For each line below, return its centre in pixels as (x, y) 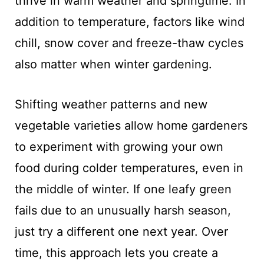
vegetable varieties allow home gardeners (131, 125)
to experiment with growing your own (119, 146)
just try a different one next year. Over (121, 231)
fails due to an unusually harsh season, (123, 210)
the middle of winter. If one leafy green (123, 189)
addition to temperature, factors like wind (129, 22)
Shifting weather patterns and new (111, 104)
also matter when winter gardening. (113, 64)
